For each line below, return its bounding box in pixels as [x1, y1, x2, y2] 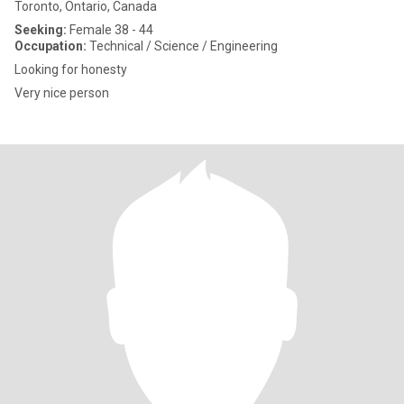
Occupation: [14, 39, 87, 53]
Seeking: [14, 23, 67, 37]
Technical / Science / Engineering [87, 39, 278, 53]
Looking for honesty [14, 62, 127, 77]
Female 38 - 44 [67, 23, 153, 37]
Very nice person [14, 86, 109, 100]
